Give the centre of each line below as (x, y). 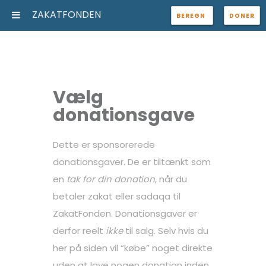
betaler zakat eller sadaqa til (117, 196)
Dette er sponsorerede (104, 145)
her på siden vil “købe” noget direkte (133, 248)
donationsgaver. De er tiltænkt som (132, 162)
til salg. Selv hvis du (166, 231)
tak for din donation (111, 179)
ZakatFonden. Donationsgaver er (125, 213)
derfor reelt (79, 231)
